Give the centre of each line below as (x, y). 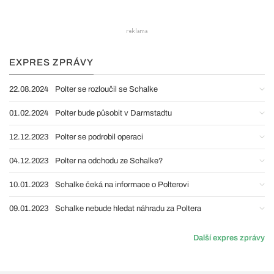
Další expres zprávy (229, 238)
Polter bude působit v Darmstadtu (113, 113)
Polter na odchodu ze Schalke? (109, 161)
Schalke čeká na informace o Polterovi (122, 185)
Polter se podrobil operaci (99, 137)
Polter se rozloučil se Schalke (106, 89)
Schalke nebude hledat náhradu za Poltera (128, 209)
